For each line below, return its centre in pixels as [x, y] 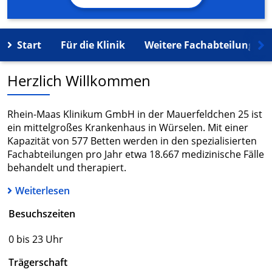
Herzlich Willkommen [79, 81]
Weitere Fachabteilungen [205, 45]
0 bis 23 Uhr [36, 240]
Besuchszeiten [42, 214]
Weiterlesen [42, 191]
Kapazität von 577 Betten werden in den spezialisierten [132, 141]
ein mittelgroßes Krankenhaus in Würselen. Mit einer [128, 128]
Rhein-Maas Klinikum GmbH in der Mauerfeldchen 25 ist [135, 114]
